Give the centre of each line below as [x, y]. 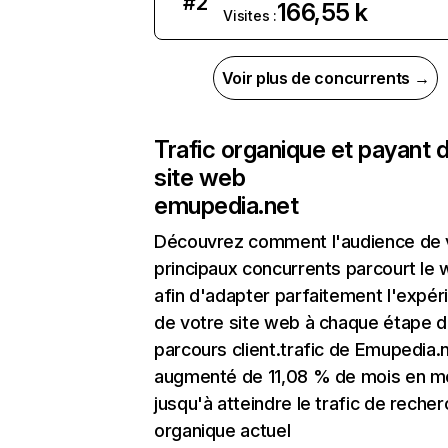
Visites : [250, 15]
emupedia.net [226, 205]
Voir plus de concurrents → [325, 78]
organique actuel [222, 430]
